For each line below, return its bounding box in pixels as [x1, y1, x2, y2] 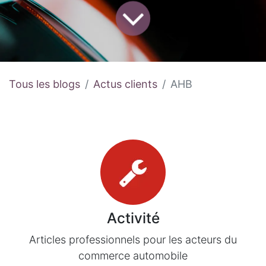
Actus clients [93, 78, 157, 91]
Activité [106, 209, 160, 227]
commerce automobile [78, 249, 188, 262]
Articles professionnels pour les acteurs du [29, 233, 237, 246]
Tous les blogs [9, 78, 80, 91]
